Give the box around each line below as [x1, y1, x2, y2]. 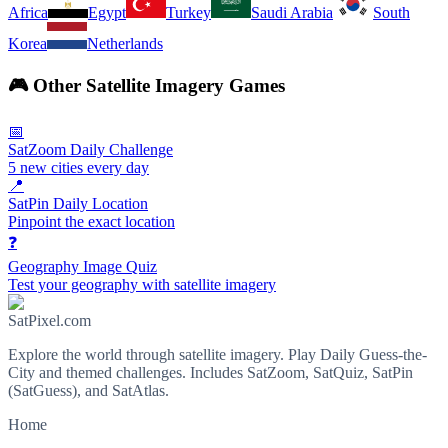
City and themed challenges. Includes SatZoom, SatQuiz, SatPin [8, 363, 413, 381]
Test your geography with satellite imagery [8, 275, 276, 293]
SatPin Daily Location [8, 194, 148, 212]
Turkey [166, 4, 211, 22]
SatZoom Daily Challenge [8, 140, 173, 158]
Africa [8, 4, 48, 22]
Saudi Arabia [251, 4, 333, 22]
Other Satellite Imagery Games [33, 74, 285, 96]
